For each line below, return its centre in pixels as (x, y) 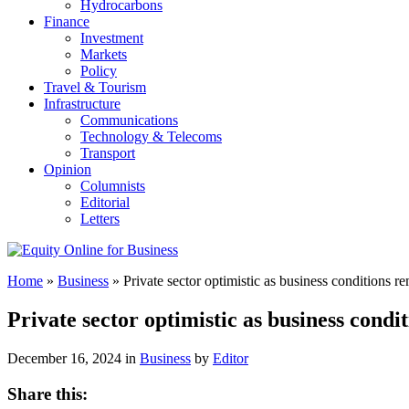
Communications (129, 120)
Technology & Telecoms (151, 136)
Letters (100, 219)
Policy (99, 71)
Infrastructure (82, 104)
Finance (67, 21)
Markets (104, 54)
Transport (108, 153)
